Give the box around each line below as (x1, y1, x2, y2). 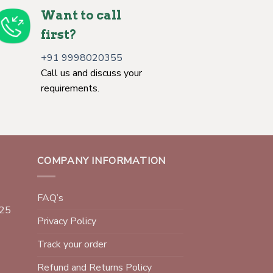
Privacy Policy (37, 214, 96, 228)
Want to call (41, 8, 121, 23)
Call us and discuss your (41, 66, 142, 80)
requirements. (41, 82, 99, 96)
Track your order (37, 237, 107, 251)
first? (41, 27, 77, 43)
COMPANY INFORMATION (37, 154, 166, 168)
